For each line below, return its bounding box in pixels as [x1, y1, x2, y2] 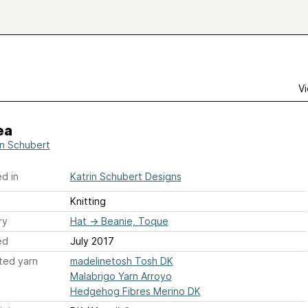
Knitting [69, 195, 106, 207]
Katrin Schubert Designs [69, 170, 181, 182]
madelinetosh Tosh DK [69, 255, 173, 267]
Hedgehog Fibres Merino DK [69, 285, 201, 297]
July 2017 [69, 235, 114, 247]
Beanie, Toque [100, 215, 168, 227]
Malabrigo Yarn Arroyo [69, 270, 172, 282]
